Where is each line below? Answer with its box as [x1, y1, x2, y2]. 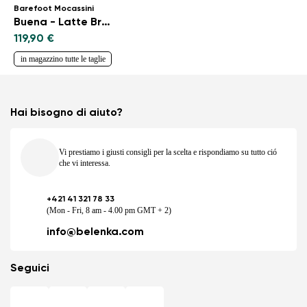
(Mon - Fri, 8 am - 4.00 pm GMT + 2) [47, 205, 171, 215]
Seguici [10, 262, 49, 274]
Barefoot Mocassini [14, 4, 94, 13]
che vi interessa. [59, 158, 110, 168]
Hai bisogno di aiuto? [10, 107, 123, 119]
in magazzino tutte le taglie [20, 53, 106, 64]
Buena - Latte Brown [101, 16, 110, 28]
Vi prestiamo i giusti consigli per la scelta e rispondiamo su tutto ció [59, 147, 277, 157]
